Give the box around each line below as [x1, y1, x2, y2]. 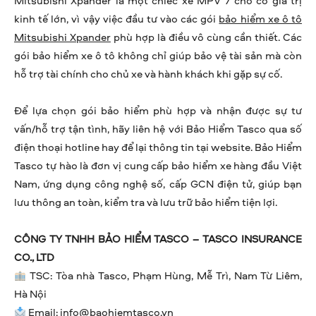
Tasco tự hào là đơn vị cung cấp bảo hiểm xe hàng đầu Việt [14, 158, 302, 174]
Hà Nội [14, 286, 47, 302]
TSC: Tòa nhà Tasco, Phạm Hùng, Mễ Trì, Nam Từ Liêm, [26, 268, 302, 284]
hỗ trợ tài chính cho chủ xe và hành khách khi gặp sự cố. [14, 66, 282, 82]
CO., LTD [14, 250, 54, 265]
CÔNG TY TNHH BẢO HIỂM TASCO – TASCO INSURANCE [14, 231, 302, 247]
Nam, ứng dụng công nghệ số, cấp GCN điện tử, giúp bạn [14, 176, 302, 192]
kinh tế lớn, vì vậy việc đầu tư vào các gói [14, 11, 219, 27]
